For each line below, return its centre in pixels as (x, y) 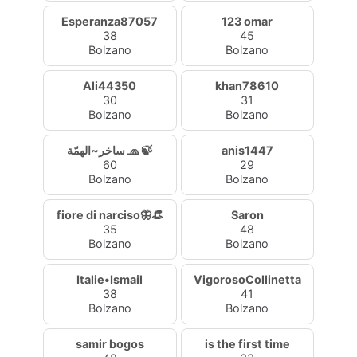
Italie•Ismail (110, 279)
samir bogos (110, 344)
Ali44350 (110, 86)
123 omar (247, 21)
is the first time (247, 344)
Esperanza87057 (110, 21)
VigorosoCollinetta (247, 279)
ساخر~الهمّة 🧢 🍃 (139, 150)
